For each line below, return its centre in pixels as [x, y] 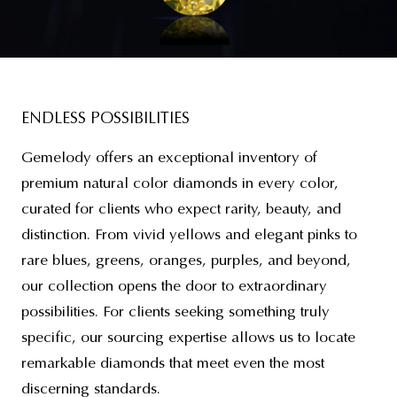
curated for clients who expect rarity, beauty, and [181, 209]
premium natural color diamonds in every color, [180, 183]
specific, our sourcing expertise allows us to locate [188, 338]
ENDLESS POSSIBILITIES [105, 118]
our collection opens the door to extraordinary [174, 286]
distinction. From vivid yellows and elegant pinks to [189, 235]
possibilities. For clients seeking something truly [175, 312]
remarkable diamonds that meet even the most [173, 363]
